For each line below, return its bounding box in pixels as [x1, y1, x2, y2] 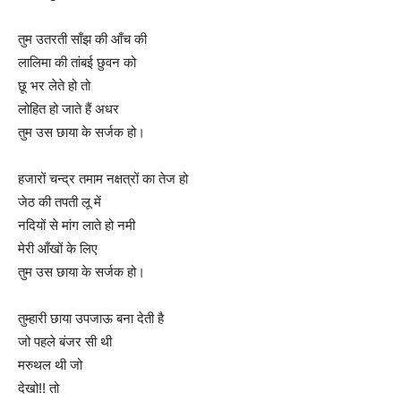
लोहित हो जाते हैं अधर [18, 99, 119, 117]
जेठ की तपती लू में [18, 192, 101, 210]
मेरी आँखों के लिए [18, 239, 98, 257]
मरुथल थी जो [18, 355, 82, 373]
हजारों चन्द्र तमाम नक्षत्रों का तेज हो [18, 169, 188, 187]
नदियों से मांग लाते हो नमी [18, 216, 135, 234]
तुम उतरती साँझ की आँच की [18, 30, 147, 47]
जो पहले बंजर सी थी [18, 332, 112, 350]
